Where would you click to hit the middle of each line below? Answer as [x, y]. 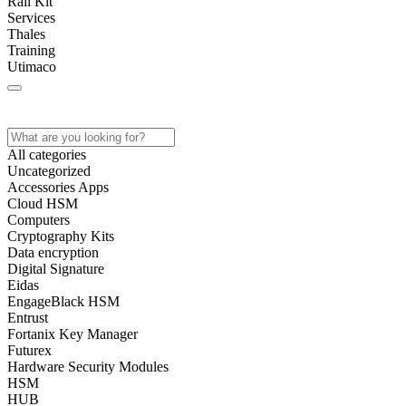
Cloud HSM [43, 203]
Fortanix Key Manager [72, 334]
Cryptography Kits [61, 236]
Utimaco [32, 67]
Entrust [28, 318]
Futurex [29, 350]
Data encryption [53, 252]
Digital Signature [56, 269]
